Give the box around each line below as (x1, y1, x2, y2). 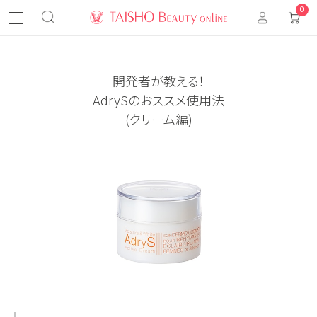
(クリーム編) (125, 110, 192, 128)
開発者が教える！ (112, 71, 205, 90)
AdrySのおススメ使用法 (93, 91, 224, 109)
